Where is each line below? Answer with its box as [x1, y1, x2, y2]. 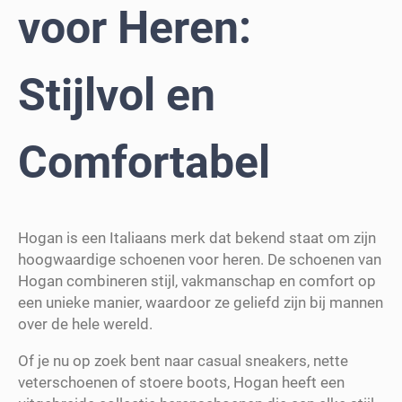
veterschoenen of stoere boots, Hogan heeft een [18, 372, 345, 391]
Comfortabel [18, 136, 270, 189]
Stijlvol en [18, 69, 215, 122]
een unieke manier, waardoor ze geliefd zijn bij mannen [18, 293, 383, 311]
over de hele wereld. [18, 314, 153, 333]
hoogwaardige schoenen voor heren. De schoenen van [18, 249, 381, 268]
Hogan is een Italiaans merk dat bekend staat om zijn [18, 228, 376, 247]
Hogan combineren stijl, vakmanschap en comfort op [18, 271, 376, 290]
